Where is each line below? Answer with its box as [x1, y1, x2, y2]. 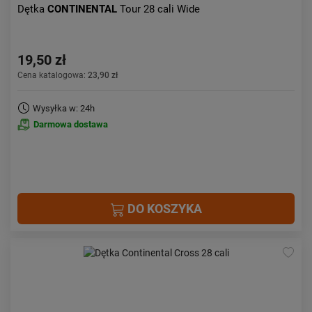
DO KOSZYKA [124, 201, 202, 216]
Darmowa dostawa [33, 119, 108, 130]
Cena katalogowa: [17, 70, 88, 80]
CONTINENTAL [47, 3, 120, 15]
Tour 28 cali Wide [120, 3, 200, 15]
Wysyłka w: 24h [33, 103, 95, 114]
